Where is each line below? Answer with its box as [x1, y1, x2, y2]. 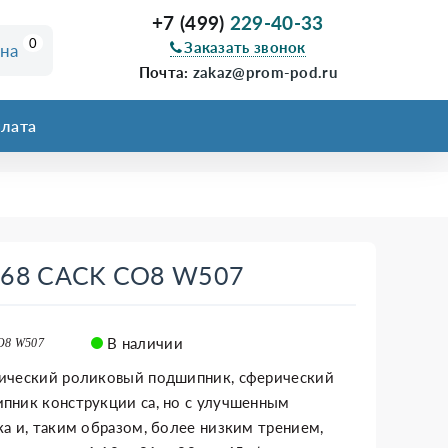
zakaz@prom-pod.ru [192, 63, 337, 81]
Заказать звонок [184, 38, 306, 56]
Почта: [138, 63, 193, 81]
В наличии [102, 334, 183, 352]
